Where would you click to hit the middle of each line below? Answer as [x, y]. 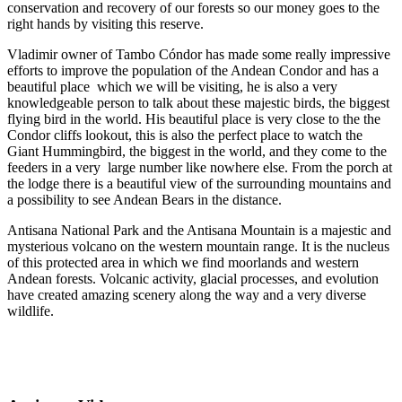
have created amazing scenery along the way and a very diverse [187, 294]
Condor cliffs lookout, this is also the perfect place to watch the [185, 135]
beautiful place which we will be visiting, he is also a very [172, 86]
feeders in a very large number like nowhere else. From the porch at [200, 167]
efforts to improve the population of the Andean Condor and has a [193, 70]
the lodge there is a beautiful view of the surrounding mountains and [199, 183]
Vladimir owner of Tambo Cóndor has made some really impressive [199, 54]
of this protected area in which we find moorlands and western [183, 262]
